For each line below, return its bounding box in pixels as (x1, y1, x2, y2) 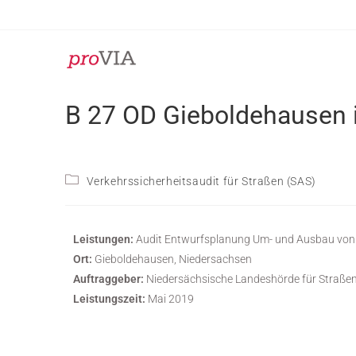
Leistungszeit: (73, 292, 145, 305)
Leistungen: (73, 233, 133, 246)
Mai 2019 (145, 292, 194, 305)
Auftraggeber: (73, 273, 144, 285)
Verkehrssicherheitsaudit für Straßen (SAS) (86, 175, 316, 188)
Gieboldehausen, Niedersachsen (92, 253, 252, 265)
